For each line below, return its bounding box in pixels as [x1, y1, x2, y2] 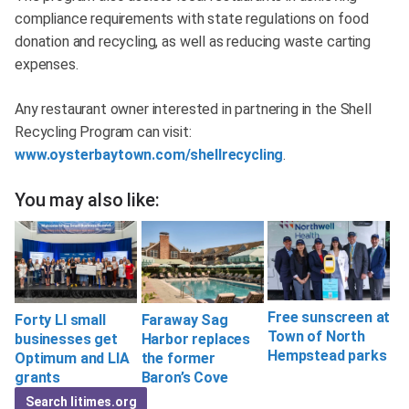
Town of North [267, 328, 365, 346]
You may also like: [15, 189, 160, 212]
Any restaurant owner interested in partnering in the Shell [15, 100, 372, 119]
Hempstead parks [267, 347, 387, 365]
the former [141, 349, 215, 367]
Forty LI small [15, 310, 106, 329]
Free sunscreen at [267, 309, 391, 327]
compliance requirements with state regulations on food [15, 10, 369, 28]
